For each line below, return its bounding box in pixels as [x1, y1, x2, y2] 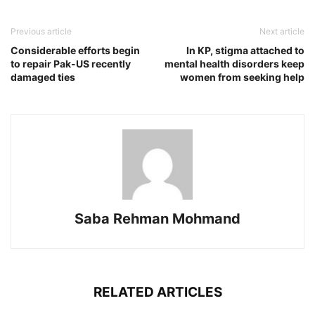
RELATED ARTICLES [93, 284, 222, 301]
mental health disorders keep [165, 58, 304, 70]
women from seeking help [180, 71, 304, 84]
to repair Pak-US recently [11, 58, 131, 70]
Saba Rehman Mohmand [75, 210, 240, 228]
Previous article [11, 26, 72, 37]
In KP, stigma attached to [186, 44, 304, 57]
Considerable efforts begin [11, 44, 140, 57]
